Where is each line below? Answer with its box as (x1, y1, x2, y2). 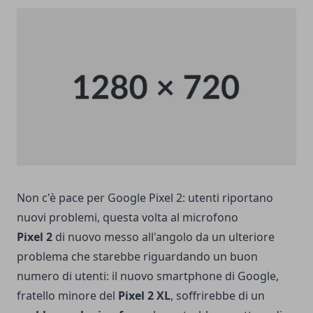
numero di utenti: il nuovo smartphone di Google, (17, 268, 279, 284)
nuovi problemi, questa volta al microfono (17, 209, 238, 225)
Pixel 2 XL (118, 287, 170, 303)
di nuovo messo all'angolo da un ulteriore (52, 228, 275, 245)
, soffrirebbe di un (170, 287, 265, 303)
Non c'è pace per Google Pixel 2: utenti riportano (17, 189, 273, 205)
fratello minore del (17, 287, 118, 303)
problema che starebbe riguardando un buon (17, 248, 258, 264)
